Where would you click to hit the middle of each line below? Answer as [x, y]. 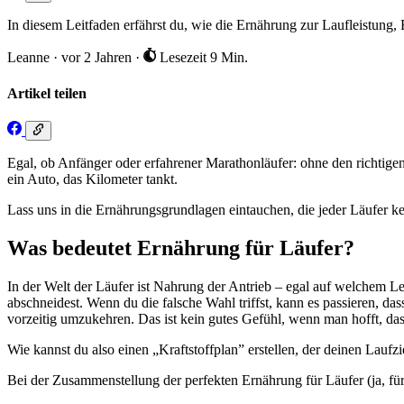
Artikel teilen [47, 93]
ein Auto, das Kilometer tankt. [92, 179]
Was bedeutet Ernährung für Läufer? [181, 248]
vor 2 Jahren [98, 58]
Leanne [28, 58]
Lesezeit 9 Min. [202, 58]
